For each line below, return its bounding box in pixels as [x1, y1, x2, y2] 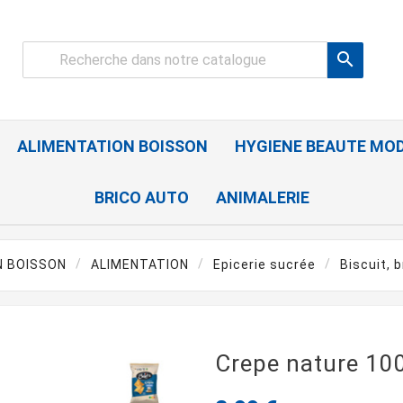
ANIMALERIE [215, 188, 309, 208]
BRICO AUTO [94, 188, 189, 208]
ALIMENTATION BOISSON [17, 137, 208, 157]
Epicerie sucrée [213, 257, 316, 273]
